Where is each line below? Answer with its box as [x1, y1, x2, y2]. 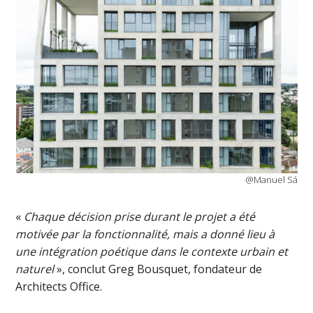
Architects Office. [15, 279, 103, 295]
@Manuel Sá [245, 173, 298, 187]
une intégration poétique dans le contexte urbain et [15, 244, 289, 260]
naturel [15, 261, 57, 277]
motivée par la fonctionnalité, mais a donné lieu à [15, 226, 275, 242]
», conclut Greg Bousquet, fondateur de [57, 261, 263, 277]
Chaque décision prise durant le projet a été [24, 209, 256, 225]
